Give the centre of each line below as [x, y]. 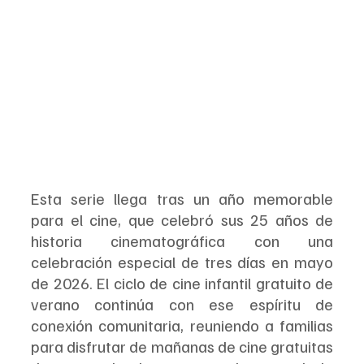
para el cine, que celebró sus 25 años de [182, 220]
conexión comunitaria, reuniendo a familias [182, 325]
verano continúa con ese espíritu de [182, 304]
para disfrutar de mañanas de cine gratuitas [182, 347]
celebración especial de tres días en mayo [182, 262]
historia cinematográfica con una [182, 241]
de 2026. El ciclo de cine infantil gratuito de [182, 283]
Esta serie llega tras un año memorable [182, 199]
